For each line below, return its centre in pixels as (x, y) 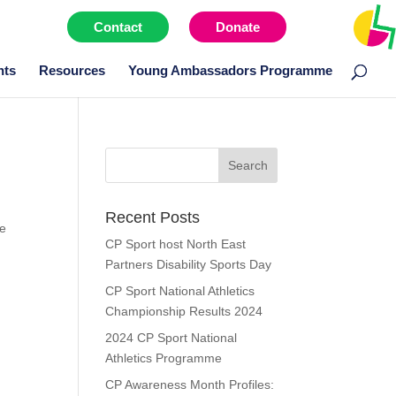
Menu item (337, 27)
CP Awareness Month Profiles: (190, 385)
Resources (72, 71)
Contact (118, 27)
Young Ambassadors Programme (230, 71)
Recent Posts (153, 217)
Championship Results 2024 (184, 311)
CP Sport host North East (176, 244)
